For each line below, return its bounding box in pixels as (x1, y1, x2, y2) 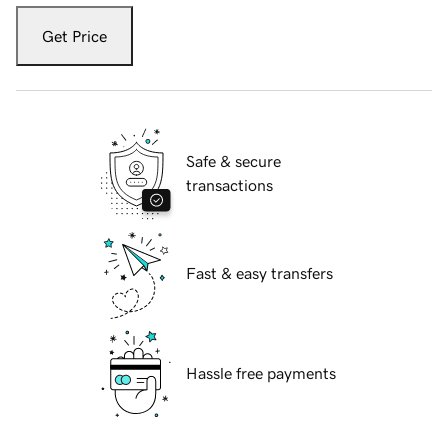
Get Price (42, 28, 107, 45)
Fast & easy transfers (186, 265, 333, 282)
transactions (186, 177, 273, 194)
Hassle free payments (186, 365, 336, 382)
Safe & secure (186, 153, 281, 170)
